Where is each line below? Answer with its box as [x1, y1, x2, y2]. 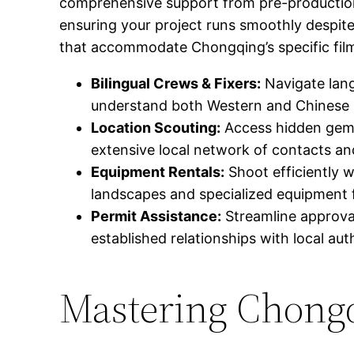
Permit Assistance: [91, 207, 222, 224]
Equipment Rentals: [91, 163, 225, 180]
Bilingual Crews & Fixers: [91, 74, 262, 92]
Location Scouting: [91, 119, 221, 136]
